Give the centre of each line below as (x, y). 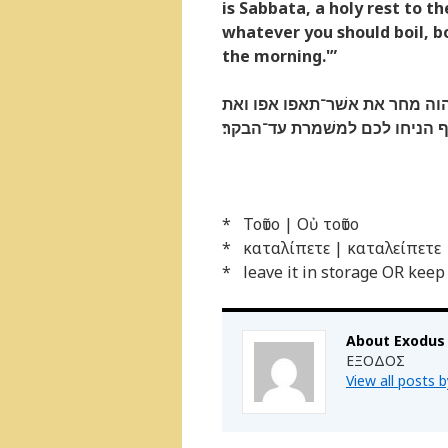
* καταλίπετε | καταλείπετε (331, 248)
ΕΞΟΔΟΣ (375, 360)
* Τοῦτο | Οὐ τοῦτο (290, 224)
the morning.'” (279, 56)
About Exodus (395, 340)
